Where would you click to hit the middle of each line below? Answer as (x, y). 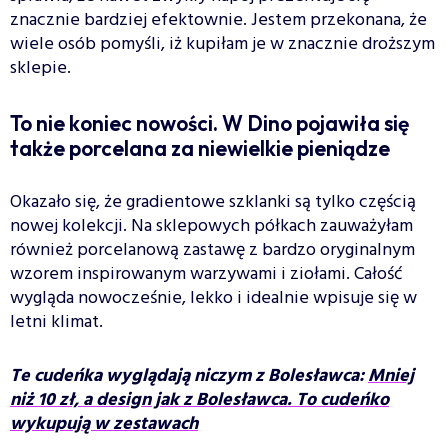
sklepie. (40, 68)
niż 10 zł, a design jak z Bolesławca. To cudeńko (199, 400)
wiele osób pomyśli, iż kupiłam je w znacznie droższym (222, 44)
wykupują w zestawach (104, 424)
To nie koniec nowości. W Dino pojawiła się (209, 122)
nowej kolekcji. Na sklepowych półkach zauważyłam (211, 226)
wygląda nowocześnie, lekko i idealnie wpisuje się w (213, 298)
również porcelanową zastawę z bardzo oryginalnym (212, 250)
